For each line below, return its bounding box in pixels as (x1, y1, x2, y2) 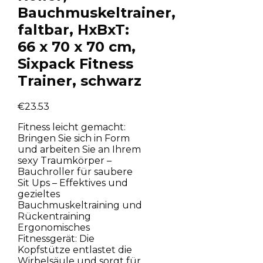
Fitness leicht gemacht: (17, 121, 126, 133)
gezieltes (17, 188, 60, 200)
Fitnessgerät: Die (17, 232, 95, 244)
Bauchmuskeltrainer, (17, 4, 176, 21)
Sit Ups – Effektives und (17, 177, 128, 188)
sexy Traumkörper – (17, 154, 112, 166)
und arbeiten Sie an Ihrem (17, 143, 141, 155)
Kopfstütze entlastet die (17, 244, 132, 255)
